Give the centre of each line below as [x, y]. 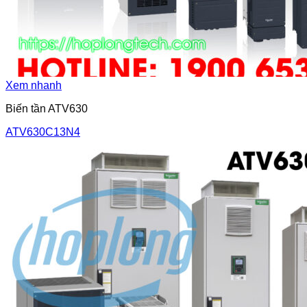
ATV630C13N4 [43, 132]
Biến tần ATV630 [47, 109]
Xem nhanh [34, 85]
